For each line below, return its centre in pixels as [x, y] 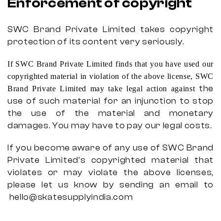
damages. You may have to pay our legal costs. [110, 126]
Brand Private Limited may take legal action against [103, 89]
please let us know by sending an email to [110, 185]
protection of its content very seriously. [96, 42]
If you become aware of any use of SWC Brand [110, 148]
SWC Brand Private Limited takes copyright [110, 29]
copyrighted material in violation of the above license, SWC [110, 76]
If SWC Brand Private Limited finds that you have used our [110, 64]
